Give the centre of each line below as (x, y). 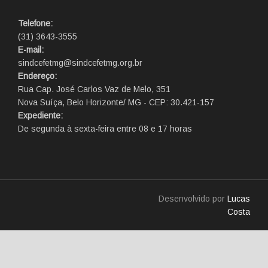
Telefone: (35, 23)
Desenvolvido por (193, 198)
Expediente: (40, 115)
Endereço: (37, 76)
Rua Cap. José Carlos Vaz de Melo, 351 (94, 89)
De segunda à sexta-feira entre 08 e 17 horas (105, 128)
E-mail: (31, 49)
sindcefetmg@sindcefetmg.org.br (80, 63)
